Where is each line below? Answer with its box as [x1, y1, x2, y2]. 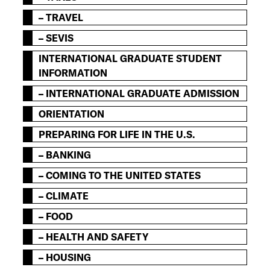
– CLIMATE [39, 190, 89, 202]
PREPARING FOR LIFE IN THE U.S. [39, 128, 196, 141]
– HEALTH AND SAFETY [39, 231, 149, 243]
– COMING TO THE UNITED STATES [39, 169, 201, 182]
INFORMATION [39, 67, 108, 80]
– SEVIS [39, 32, 74, 45]
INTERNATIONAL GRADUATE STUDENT [39, 52, 222, 65]
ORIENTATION [39, 108, 105, 121]
